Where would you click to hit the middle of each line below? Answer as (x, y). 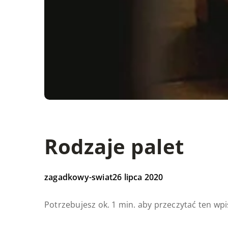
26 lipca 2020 (138, 177)
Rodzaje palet (114, 147)
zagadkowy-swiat (78, 177)
